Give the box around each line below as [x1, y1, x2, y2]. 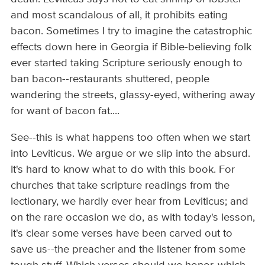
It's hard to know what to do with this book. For [11, 164, 235, 176]
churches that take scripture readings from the [11, 180, 230, 192]
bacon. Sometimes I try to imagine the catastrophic [11, 26, 253, 37]
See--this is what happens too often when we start [11, 132, 251, 144]
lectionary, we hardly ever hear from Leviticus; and [11, 196, 249, 208]
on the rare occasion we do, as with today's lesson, [11, 212, 256, 224]
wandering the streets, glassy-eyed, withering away [11, 90, 256, 101]
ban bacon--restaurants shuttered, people [11, 74, 210, 85]
